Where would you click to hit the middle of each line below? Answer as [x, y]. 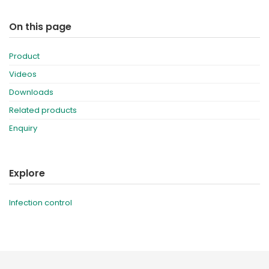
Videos [23, 74]
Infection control [41, 202]
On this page [40, 26]
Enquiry [23, 128]
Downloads [31, 92]
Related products [43, 110]
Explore [27, 173]
